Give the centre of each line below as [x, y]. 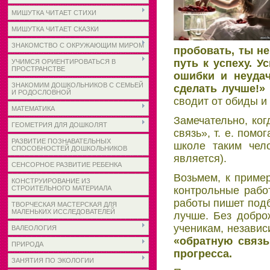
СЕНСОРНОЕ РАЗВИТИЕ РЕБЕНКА [67, 165]
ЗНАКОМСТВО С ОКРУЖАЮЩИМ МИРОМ [78, 45]
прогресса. [203, 253]
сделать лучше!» [220, 89]
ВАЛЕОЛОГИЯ [34, 228]
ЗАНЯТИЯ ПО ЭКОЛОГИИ [53, 260]
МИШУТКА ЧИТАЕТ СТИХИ [54, 13]
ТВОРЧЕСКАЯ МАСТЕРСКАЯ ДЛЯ [64, 204]
